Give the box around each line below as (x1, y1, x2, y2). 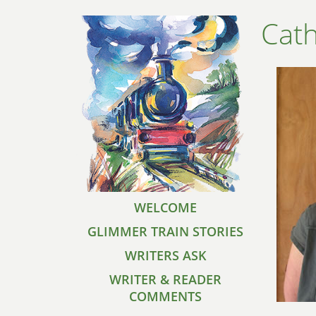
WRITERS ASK (124, 247, 207, 264)
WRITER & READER (109, 271, 221, 288)
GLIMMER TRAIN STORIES (87, 223, 243, 240)
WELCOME (134, 199, 197, 216)
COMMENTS (129, 288, 202, 305)
